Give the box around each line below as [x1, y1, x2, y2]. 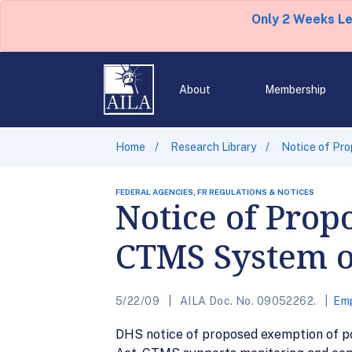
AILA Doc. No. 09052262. [177, 295, 319, 307]
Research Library [170, 141, 256, 153]
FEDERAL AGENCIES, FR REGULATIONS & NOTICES [115, 187, 314, 196]
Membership [264, 83, 326, 96]
